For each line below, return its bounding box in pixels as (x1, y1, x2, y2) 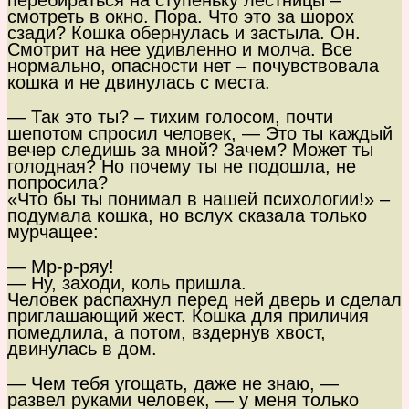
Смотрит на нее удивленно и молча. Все (7, 39, 352, 60)
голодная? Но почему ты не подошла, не (7, 156, 356, 177)
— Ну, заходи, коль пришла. (7, 273, 246, 294)
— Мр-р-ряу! (7, 257, 114, 278)
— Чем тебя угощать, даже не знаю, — (7, 373, 339, 394)
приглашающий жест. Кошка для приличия (7, 306, 369, 327)
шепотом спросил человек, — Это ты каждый (7, 123, 393, 144)
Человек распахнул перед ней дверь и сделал (7, 289, 402, 310)
